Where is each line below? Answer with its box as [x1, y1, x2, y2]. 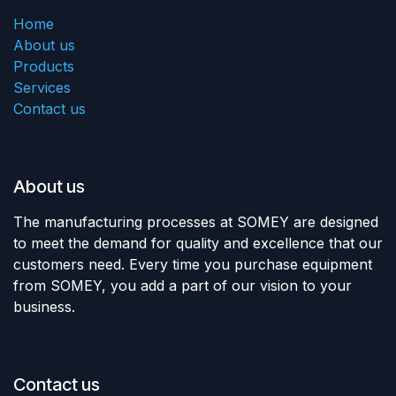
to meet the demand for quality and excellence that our [13, 233, 383, 252]
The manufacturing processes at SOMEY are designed [13, 212, 378, 231]
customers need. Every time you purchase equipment [13, 255, 372, 273]
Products [13, 57, 74, 75]
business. [13, 297, 75, 316]
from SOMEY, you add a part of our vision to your [13, 276, 352, 294]
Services [13, 78, 71, 96]
